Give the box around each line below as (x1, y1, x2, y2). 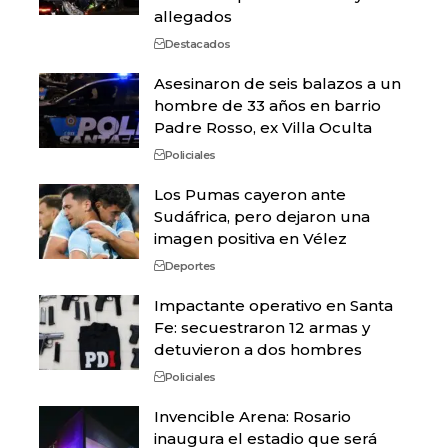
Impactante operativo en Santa (154, 296, 393, 316)
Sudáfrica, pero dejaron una (154, 207, 370, 227)
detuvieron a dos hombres (154, 340, 362, 360)
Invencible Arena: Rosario (154, 407, 351, 427)
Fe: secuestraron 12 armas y (154, 318, 370, 338)
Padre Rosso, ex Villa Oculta (154, 118, 372, 138)
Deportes (164, 259, 216, 274)
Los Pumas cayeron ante (154, 185, 346, 205)
